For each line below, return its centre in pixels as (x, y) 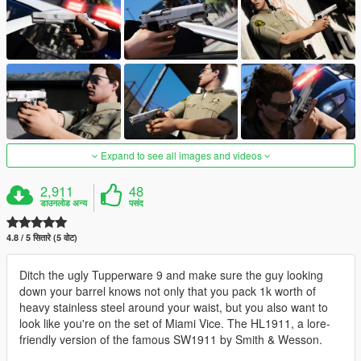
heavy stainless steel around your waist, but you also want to (174, 307)
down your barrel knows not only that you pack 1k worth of (168, 291)
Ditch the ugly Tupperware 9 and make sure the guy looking (171, 275)
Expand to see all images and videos (181, 156)
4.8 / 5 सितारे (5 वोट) (42, 238)
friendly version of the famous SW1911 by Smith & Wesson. (171, 340)
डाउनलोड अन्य (64, 203)
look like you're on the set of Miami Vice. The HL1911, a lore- (175, 324)
